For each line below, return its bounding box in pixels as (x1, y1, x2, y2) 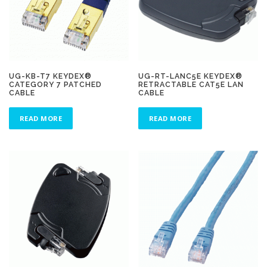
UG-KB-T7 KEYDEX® (9, 71, 92, 80)
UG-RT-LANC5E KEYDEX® (138, 71, 243, 80)
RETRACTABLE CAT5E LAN (138, 79, 244, 89)
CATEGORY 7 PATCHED (9, 79, 102, 89)
